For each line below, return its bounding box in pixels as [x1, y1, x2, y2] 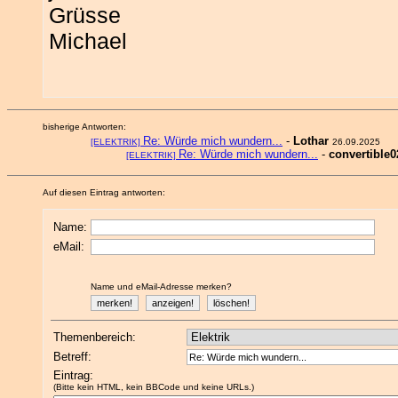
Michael [49, 28, 127, 53]
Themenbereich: [53, 330, 136, 344]
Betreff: [53, 350, 92, 363]
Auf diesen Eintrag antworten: [43, 187, 165, 197]
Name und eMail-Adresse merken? [91, 282, 232, 291]
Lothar [293, 134, 329, 147]
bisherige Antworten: [43, 122, 126, 131]
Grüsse [49, 3, 121, 28]
